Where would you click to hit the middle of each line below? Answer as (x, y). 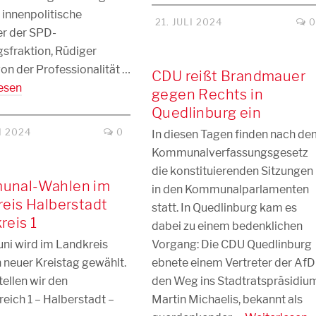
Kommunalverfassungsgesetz (230, 153)
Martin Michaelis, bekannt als (227, 299)
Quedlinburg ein (206, 113)
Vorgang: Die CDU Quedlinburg (232, 244)
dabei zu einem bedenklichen (227, 226)
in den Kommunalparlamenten (230, 189)
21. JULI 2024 (189, 22)
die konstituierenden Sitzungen (232, 171)
